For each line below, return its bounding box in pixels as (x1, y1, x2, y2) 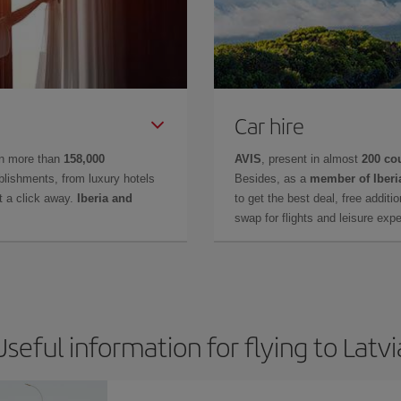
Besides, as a (235, 171, 310, 185)
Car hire (235, 109, 304, 141)
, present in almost (261, 151, 362, 166)
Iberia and (77, 191, 132, 205)
